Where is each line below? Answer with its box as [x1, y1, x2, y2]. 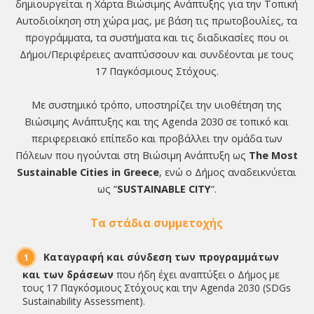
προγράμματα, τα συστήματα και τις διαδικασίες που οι [25, 30, 289, 44]
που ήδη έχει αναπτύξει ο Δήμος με [114, 267, 280, 281]
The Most [249, 148, 299, 162]
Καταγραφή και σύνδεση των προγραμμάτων [43, 250, 280, 264]
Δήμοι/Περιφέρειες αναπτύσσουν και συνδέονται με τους [20, 47, 294, 61]
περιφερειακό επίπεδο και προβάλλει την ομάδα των [31, 131, 282, 145]
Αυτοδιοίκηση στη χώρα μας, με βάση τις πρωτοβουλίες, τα [16, 13, 298, 27]
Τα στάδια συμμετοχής [90, 214, 224, 231]
